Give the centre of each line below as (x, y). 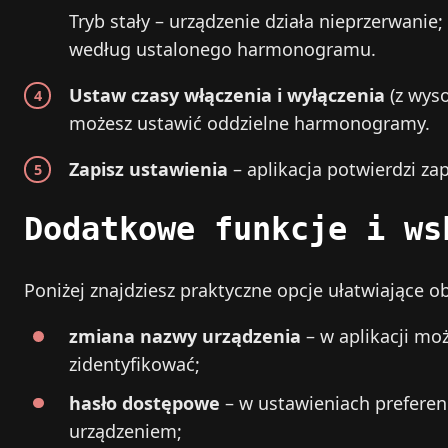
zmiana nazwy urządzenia (185, 335)
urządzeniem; (125, 430)
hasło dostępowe (144, 402)
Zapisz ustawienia (148, 168)
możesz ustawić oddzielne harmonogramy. (249, 122)
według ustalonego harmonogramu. (222, 48)
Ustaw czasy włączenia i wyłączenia (227, 94)
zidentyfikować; (134, 363)
